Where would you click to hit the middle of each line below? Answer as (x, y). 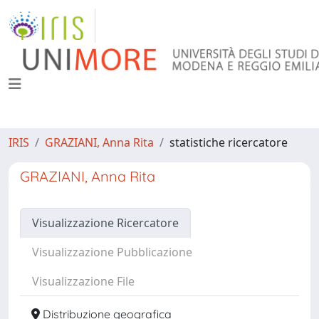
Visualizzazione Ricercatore (105, 223)
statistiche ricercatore (229, 142)
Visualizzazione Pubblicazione (112, 252)
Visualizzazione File (83, 281)
